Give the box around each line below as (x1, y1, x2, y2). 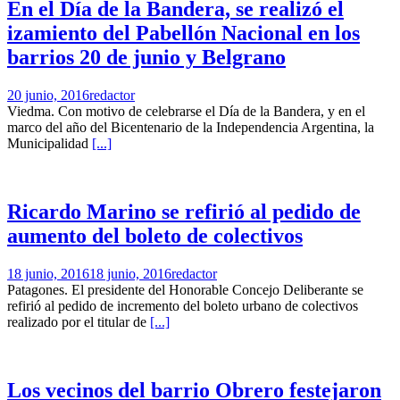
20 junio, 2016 (7, 87, 89, 103)
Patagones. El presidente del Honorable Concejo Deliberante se (7, 281, 363, 297)
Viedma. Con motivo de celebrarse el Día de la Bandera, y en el (7, 103, 365, 119)
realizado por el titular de (7, 313, 150, 329)
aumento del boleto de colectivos (7, 223, 303, 247)
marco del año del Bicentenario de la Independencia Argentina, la (7, 119, 374, 135)
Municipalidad (7, 135, 92, 151)
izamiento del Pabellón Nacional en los (7, 21, 360, 45)
